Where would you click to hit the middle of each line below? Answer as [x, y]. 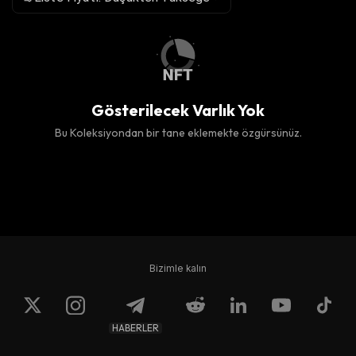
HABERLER [135, 327]
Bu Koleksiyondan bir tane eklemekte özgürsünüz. [178, 133]
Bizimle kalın [178, 268]
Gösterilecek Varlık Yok [178, 110]
